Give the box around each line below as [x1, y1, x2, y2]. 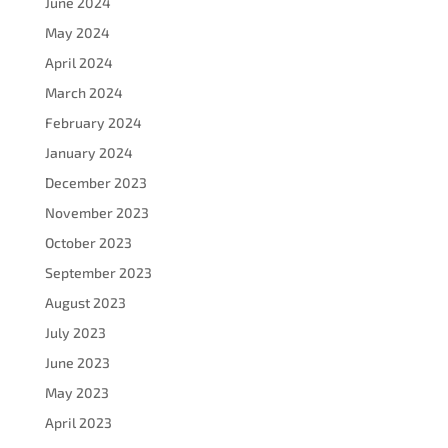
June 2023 [44, 353, 110, 371]
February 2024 [44, 113, 142, 131]
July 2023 [44, 323, 106, 341]
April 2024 [44, 53, 113, 71]
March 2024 [44, 83, 123, 101]
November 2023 [44, 203, 149, 221]
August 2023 [44, 293, 126, 311]
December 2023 [44, 173, 147, 191]
